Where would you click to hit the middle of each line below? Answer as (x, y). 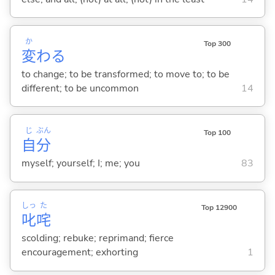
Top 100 (217, 133)
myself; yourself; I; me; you (80, 164)
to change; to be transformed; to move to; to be (125, 74)
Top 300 (217, 44)
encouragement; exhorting (79, 253)
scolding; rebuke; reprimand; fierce (97, 238)
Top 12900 (219, 208)
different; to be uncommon (80, 88)
